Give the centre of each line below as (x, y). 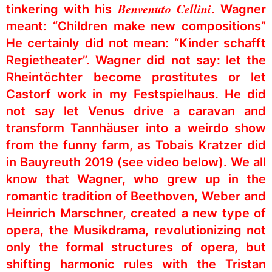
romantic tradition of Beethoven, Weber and (136, 196)
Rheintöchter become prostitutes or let (136, 77)
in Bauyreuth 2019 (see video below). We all (136, 162)
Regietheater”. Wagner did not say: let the (136, 60)
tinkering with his (62, 9)
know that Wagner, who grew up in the (136, 179)
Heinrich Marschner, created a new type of (136, 213)
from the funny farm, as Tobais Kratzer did (136, 145)
